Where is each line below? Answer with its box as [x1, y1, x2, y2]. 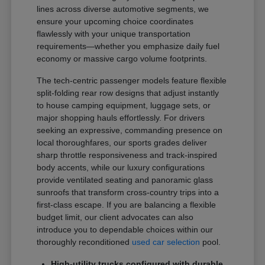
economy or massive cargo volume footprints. [37, 54, 208, 63]
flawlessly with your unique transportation [37, 29, 191, 38]
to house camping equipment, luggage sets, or [37, 101, 211, 110]
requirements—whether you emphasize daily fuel [37, 41, 220, 51]
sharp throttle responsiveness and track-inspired [37, 150, 218, 160]
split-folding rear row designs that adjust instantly [37, 88, 219, 98]
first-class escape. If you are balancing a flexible [37, 200, 216, 209]
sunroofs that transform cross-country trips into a [37, 188, 219, 197]
